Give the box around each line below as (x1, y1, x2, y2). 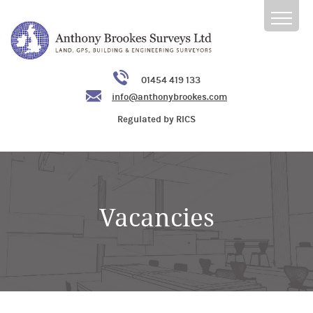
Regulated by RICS (117, 114, 196, 126)
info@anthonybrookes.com (112, 92, 227, 103)
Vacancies (99, 203, 214, 233)
